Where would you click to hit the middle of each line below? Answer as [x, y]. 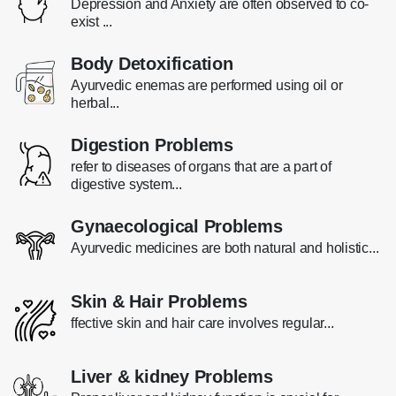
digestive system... [126, 184]
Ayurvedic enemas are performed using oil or [207, 85]
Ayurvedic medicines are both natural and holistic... [225, 247]
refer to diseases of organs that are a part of [201, 166]
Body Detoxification [152, 63]
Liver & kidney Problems [172, 376]
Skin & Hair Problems [159, 301]
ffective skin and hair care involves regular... [202, 323]
